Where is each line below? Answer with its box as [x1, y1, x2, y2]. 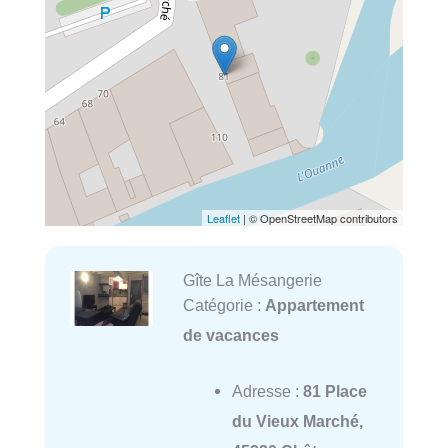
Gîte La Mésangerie [182, 271, 322, 290]
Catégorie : [182, 296, 265, 315]
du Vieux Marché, [231, 412, 363, 431]
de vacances [182, 326, 279, 345]
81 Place [302, 382, 367, 401]
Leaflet [207, 210, 240, 227]
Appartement [264, 296, 364, 315]
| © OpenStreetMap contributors [240, 210, 398, 227]
